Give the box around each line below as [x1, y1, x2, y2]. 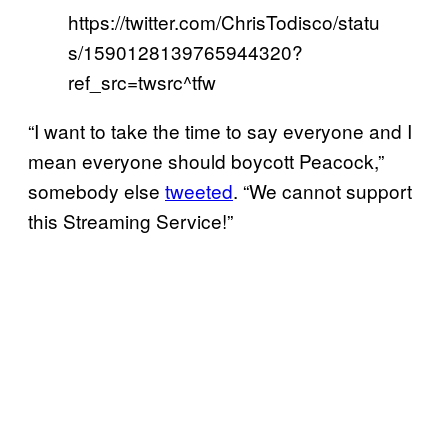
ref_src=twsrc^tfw [68, 68, 216, 96]
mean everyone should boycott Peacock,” [28, 147, 384, 175]
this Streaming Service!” [28, 207, 233, 235]
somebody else [28, 177, 165, 205]
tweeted [165, 177, 233, 205]
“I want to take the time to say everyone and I [28, 117, 412, 145]
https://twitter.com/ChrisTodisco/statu [68, 8, 380, 36]
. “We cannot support [233, 177, 412, 205]
